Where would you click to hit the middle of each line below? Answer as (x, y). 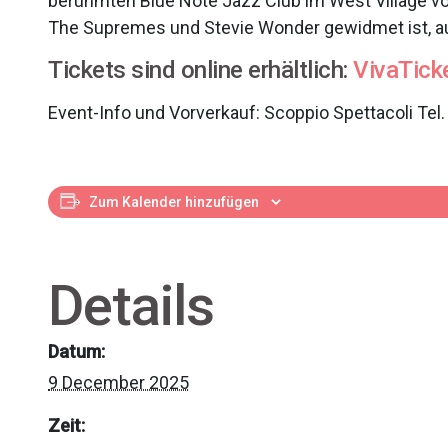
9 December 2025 (118, 382)
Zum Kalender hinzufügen (174, 202)
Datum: (76, 351)
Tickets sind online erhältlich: (200, 70)
